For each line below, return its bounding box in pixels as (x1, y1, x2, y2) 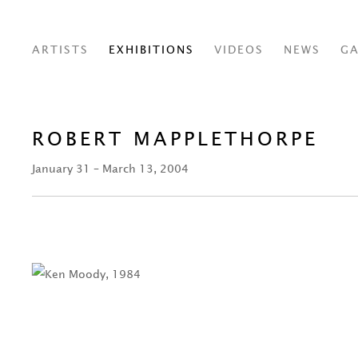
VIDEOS (214, 43, 264, 56)
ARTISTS (32, 43, 89, 56)
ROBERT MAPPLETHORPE (32, 129, 318, 149)
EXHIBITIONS (109, 43, 194, 56)
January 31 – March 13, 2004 (32, 162, 189, 175)
